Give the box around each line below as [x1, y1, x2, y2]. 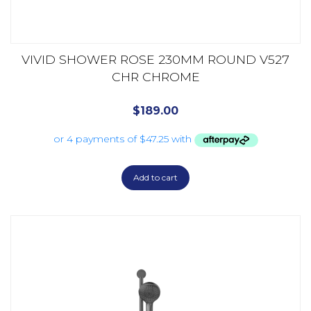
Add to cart [133, 171, 178, 183]
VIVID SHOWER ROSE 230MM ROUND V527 [22, 52, 289, 67]
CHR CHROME [111, 69, 200, 85]
